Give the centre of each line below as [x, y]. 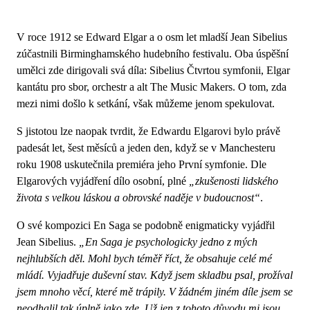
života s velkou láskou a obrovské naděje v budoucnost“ [138, 197]
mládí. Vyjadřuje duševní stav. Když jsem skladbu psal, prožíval [155, 275]
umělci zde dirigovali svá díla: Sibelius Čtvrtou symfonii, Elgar [153, 70]
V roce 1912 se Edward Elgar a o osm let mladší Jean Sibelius [152, 37]
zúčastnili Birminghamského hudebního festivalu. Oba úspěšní [153, 53]
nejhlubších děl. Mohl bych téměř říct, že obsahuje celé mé [144, 258]
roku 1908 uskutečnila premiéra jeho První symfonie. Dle [142, 164]
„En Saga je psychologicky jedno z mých [168, 241]
